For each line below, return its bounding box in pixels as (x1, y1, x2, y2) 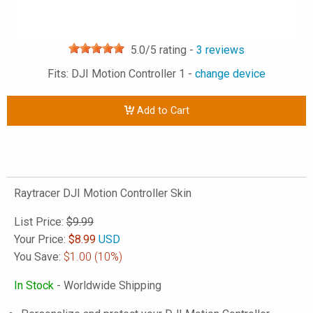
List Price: (14, 215, 66, 228)
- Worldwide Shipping (54, 279, 161, 292)
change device (195, 67, 265, 80)
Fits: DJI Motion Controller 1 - (48, 67, 195, 80)
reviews (203, 43, 245, 57)
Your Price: (14, 233, 68, 246)
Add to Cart (133, 105, 189, 117)
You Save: (14, 250, 64, 263)
